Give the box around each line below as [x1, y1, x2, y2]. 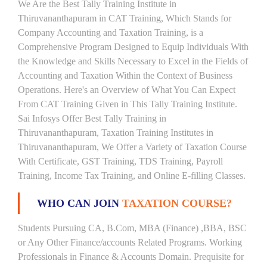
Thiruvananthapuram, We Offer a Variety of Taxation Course [18, 142, 247, 152]
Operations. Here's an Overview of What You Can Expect [18, 85, 235, 95]
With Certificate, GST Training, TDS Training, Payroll [18, 156, 223, 166]
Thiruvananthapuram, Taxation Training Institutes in [18, 128, 213, 138]
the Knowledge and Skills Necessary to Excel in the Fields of [18, 56, 248, 66]
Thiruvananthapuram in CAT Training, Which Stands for [18, 13, 231, 23]
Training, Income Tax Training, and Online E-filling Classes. [18, 170, 246, 181]
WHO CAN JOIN [37, 197, 122, 209]
